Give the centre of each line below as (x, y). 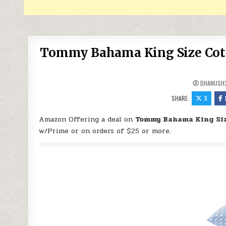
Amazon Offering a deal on (87, 119)
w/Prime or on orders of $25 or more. (105, 131)
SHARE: (181, 98)
